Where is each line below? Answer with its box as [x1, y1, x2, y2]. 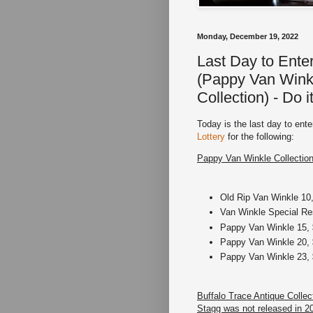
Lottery [197, 131, 225, 143]
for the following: [225, 131, 294, 143]
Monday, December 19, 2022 [197, 32, 298, 41]
